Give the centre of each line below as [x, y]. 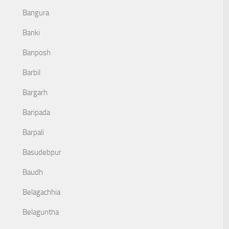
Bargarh [35, 93]
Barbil [31, 73]
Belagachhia [41, 192]
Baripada [36, 112]
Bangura [36, 13]
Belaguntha [41, 212]
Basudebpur [42, 152]
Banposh [37, 53]
